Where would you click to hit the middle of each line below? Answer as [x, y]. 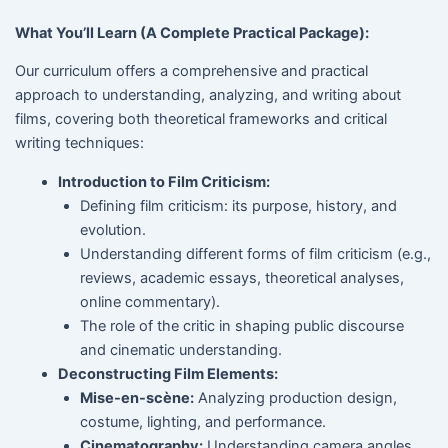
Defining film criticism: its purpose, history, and [239, 205]
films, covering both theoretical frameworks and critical [200, 119]
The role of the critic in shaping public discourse [242, 325]
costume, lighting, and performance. [203, 421]
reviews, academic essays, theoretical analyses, [242, 277]
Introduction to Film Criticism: [164, 181]
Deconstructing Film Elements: [168, 373]
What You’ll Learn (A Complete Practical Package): [191, 32]
